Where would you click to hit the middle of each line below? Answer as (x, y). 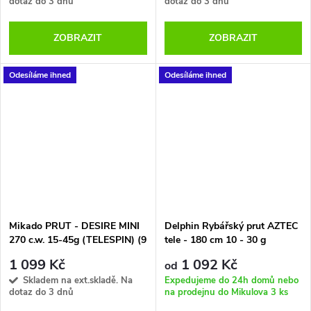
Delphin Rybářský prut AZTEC (231, 226)
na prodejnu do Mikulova (217, 293)
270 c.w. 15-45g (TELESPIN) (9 (78, 239)
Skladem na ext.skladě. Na (78, 281)
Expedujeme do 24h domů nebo (231, 281)
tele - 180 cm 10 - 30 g (215, 239)
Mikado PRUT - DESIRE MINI (74, 226)
